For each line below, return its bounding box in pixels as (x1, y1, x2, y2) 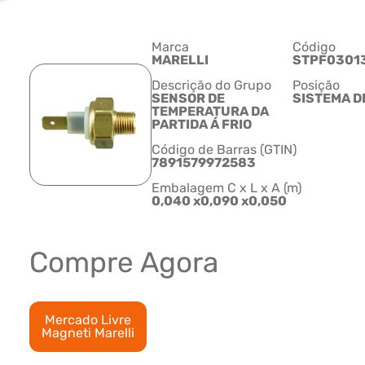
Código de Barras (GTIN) (152, 142, 297, 158)
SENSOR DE (152, 90, 225, 107)
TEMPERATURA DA (152, 103, 269, 120)
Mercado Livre (45, 312, 131, 328)
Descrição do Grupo (152, 77, 271, 94)
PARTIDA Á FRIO (152, 117, 252, 133)
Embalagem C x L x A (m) (152, 180, 301, 196)
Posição (292, 77, 340, 94)
